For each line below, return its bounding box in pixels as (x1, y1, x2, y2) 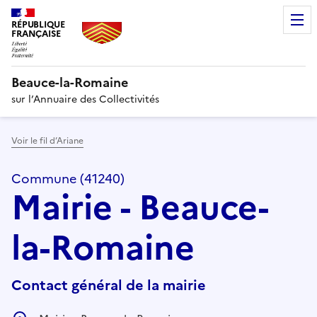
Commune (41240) (11, 168, 125, 188)
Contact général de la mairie (11, 274, 206, 296)
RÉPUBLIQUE (11, 18, 65, 31)
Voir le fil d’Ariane (11, 134, 83, 147)
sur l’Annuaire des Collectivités (11, 91, 159, 107)
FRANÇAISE (11, 27, 61, 40)
